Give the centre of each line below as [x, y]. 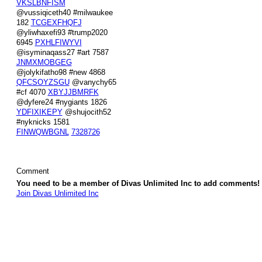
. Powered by [166, 224]
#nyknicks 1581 [43, 122]
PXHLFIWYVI [58, 42]
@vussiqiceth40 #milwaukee [64, 12]
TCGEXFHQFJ [56, 22]
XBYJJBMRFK [73, 92]
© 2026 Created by [46, 224]
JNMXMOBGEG [44, 62]
